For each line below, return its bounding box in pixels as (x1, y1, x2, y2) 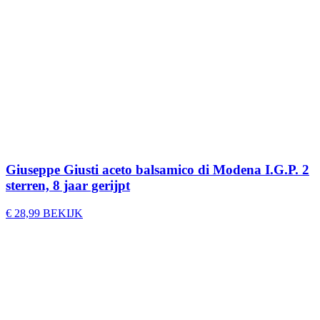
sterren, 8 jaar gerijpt (6, 178, 130, 194)
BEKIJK (43, 207, 83, 220)
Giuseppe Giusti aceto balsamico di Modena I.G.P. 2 (6, 162, 309, 178)
